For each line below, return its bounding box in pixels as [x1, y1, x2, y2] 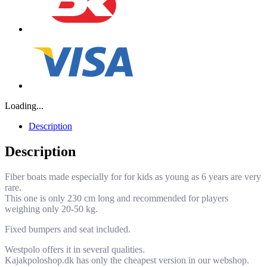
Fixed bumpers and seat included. [5, 224, 131, 235]
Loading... [5, 101, 44, 111]
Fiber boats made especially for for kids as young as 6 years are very [5, 172, 261, 182]
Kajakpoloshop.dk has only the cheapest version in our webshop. [5, 255, 249, 266]
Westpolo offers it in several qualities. [5, 244, 145, 255]
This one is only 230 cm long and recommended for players [5, 193, 228, 204]
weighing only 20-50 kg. [5, 204, 98, 215]
